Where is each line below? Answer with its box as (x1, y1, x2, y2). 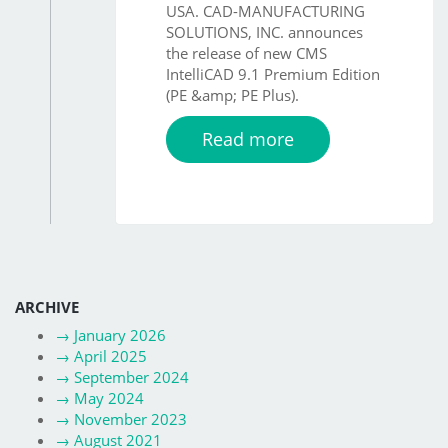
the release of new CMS (166, 42, 327, 63)
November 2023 (74, 409, 187, 430)
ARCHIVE (15, 296, 79, 317)
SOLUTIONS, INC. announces (166, 21, 363, 42)
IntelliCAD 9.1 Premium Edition (166, 63, 380, 84)
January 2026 (74, 325, 166, 346)
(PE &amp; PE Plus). (166, 84, 299, 105)
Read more (202, 127, 294, 152)
